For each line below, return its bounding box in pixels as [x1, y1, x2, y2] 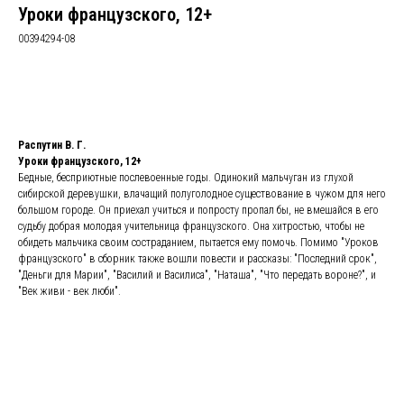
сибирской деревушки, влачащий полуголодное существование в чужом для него [18, 188, 386, 200]
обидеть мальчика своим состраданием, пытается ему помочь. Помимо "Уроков [18, 236, 379, 249]
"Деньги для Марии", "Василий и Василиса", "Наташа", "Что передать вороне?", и [18, 269, 376, 281]
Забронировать [158, 80, 246, 95]
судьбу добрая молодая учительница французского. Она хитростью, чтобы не [18, 220, 364, 233]
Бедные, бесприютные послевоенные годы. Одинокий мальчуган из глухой [18, 171, 353, 184]
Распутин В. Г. [18, 139, 86, 151]
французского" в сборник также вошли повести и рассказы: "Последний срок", [18, 252, 377, 265]
